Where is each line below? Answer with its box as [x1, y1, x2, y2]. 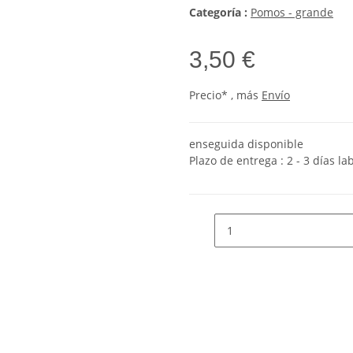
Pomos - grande [251, 5, 333, 20]
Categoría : [189, 5, 251, 20]
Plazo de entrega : [189, 153, 287, 169]
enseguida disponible [189, 136, 303, 152]
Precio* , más [189, 87, 262, 103]
